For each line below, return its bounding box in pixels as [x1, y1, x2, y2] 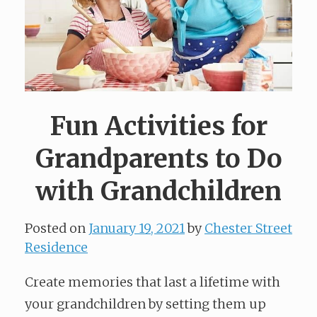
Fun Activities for [50, 110, 267, 143]
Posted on [25, 220, 88, 237]
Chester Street [204, 220, 292, 237]
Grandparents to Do [35, 143, 282, 175]
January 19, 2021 [88, 220, 185, 237]
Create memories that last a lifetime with [25, 274, 280, 291]
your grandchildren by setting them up [25, 296, 266, 313]
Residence [25, 239, 88, 256]
